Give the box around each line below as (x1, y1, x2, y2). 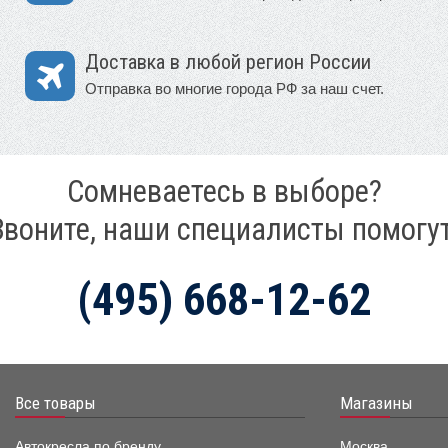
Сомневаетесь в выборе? (66, 173, 382, 209)
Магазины (339, 392, 413, 413)
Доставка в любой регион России (85, 49, 371, 74)
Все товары (15, 392, 96, 413)
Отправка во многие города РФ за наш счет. (85, 79, 384, 97)
